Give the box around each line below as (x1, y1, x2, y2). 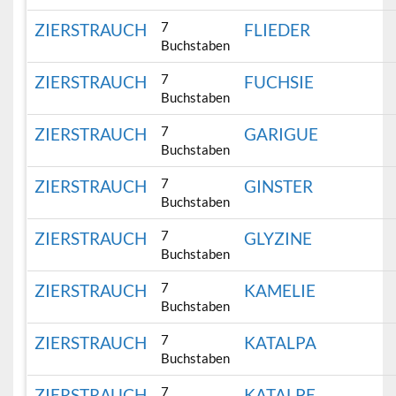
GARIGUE (244, 124, 319, 145)
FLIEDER (244, 19, 311, 41)
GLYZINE (244, 228, 313, 249)
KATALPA (244, 332, 317, 354)
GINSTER (244, 176, 314, 197)
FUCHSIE (244, 72, 315, 93)
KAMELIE (244, 280, 316, 301)
